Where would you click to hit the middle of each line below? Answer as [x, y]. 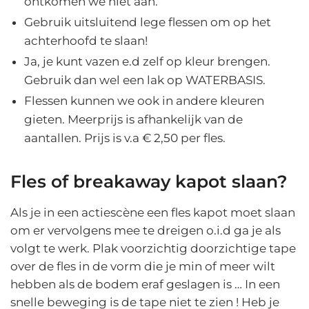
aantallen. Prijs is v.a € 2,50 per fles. [125, 138]
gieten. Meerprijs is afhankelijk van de [133, 119]
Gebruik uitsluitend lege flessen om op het [148, 22]
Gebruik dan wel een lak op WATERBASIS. [145, 80]
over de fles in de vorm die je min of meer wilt [143, 266]
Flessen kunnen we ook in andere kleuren [144, 100]
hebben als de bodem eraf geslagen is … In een [145, 284]
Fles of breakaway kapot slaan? [149, 181]
